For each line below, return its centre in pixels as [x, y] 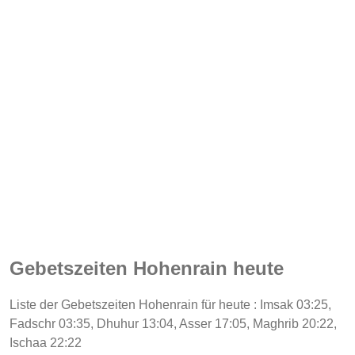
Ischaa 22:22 [46, 342]
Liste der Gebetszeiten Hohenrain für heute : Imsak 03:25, [170, 304]
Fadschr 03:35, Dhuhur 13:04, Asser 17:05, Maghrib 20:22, [173, 323]
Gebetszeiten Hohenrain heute [147, 268]
